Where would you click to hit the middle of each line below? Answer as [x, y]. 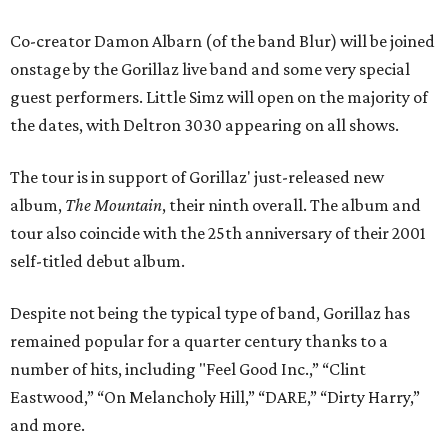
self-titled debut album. [97, 261]
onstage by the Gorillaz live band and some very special [210, 69]
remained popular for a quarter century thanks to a [199, 341]
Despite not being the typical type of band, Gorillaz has [210, 313]
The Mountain [113, 205]
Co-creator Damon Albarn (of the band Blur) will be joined [222, 41]
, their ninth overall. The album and [291, 205]
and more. [47, 425]
